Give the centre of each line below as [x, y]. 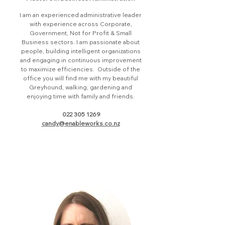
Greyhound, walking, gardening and [81, 87]
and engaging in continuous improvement [81, 60]
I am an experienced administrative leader [81, 15]
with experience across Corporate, [81, 24]
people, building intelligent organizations [81, 51]
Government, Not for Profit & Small [81, 33]
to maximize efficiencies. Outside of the [81, 69]
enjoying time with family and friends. [81, 96]
